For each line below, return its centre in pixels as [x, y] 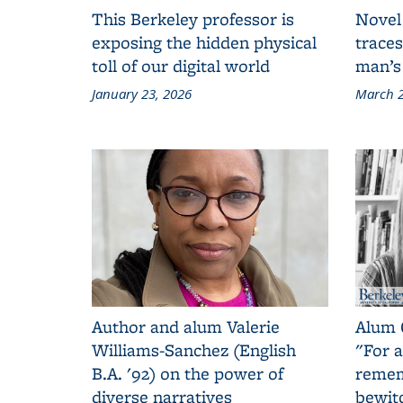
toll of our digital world [181, 65]
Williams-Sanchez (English [194, 349]
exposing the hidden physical [204, 42]
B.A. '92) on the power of [188, 373]
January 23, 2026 [142, 93]
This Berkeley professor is [193, 18]
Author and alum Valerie [186, 326]
